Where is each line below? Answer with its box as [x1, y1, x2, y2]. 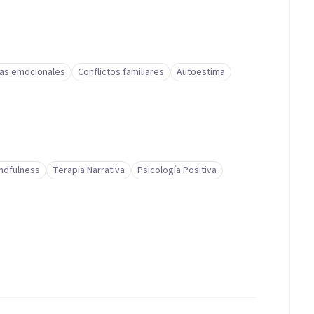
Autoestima [177, 65, 225, 79]
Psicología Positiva [137, 163, 217, 177]
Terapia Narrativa [53, 163, 125, 177]
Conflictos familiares [78, 65, 164, 79]
